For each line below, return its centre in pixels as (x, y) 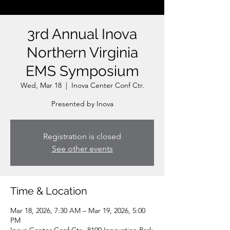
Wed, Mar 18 (41, 85)
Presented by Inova (82, 103)
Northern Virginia (82, 52)
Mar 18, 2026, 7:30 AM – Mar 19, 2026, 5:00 (78, 210)
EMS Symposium (82, 71)
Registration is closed (82, 136)
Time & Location (49, 191)
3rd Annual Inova (82, 34)
